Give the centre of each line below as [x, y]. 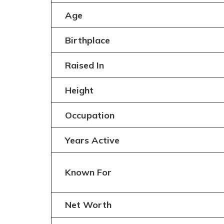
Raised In [84, 65]
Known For [88, 172]
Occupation [89, 115]
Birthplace [87, 40]
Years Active [92, 140]
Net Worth [88, 204]
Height [79, 90]
